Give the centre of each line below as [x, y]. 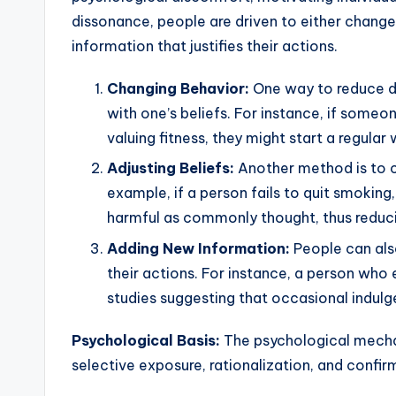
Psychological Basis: [146, 340]
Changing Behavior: [178, 89]
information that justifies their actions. [205, 46]
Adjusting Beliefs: [171, 168]
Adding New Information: [198, 248]
